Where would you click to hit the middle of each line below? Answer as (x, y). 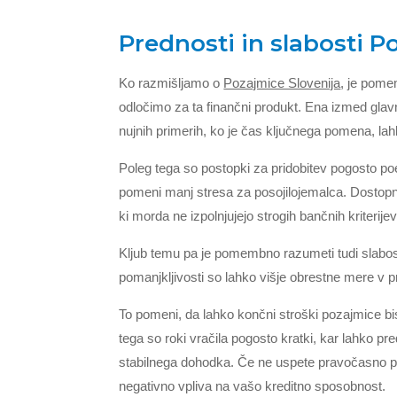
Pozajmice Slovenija (282, 82)
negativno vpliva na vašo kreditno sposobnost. (253, 385)
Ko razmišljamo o (171, 82)
